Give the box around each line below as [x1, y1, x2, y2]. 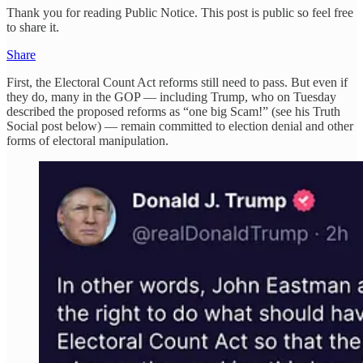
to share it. [6, 20, 59, 35]
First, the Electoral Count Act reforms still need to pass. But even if [6, 75, 348, 90]
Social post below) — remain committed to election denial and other [6, 119, 353, 134]
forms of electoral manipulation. [6, 134, 169, 148]
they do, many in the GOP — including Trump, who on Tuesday [6, 90, 336, 105]
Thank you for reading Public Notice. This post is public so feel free [6, 6, 353, 20]
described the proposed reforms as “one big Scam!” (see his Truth [6, 105, 340, 119]
